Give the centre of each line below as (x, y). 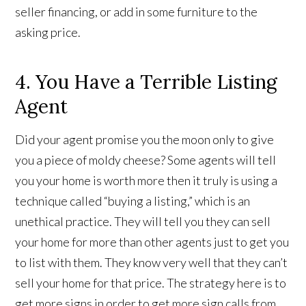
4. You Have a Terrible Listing (147, 82)
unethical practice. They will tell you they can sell (143, 221)
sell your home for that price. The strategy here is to (151, 282)
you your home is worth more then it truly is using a (147, 180)
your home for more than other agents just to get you (152, 241)
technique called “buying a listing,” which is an (133, 200)
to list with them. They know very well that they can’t (152, 262)
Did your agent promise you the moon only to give (145, 139)
